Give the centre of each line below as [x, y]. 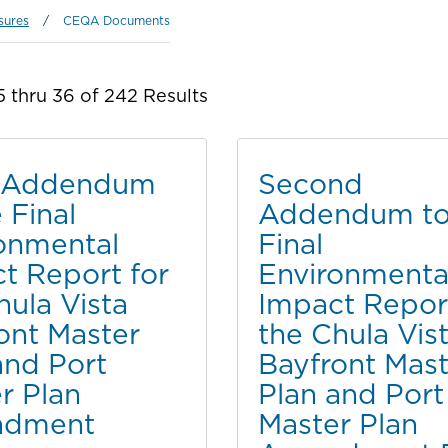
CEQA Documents [116, 20]
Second [310, 183]
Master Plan [337, 423]
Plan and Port [350, 393]
